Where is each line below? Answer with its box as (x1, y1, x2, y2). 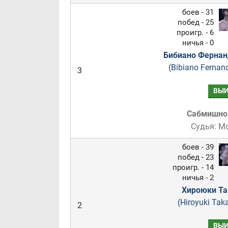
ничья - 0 (182, 38, 214, 47)
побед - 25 (177, 18, 214, 27)
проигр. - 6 (176, 28, 214, 37)
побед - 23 (177, 153, 214, 162)
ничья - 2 (182, 173, 214, 182)
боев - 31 (182, 8, 214, 17)
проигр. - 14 (172, 163, 214, 172)
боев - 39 (182, 142, 214, 152)
